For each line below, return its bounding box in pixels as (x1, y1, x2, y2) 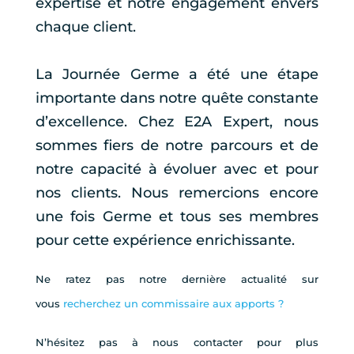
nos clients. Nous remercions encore (35, 184, 319, 202)
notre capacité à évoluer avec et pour (35, 160, 319, 179)
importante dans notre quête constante (35, 89, 319, 107)
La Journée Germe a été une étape (35, 66, 319, 84)
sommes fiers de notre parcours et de (35, 137, 319, 155)
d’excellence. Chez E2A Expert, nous (35, 113, 319, 131)
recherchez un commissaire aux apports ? (59, 297, 284, 311)
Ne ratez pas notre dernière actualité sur (35, 273, 319, 286)
